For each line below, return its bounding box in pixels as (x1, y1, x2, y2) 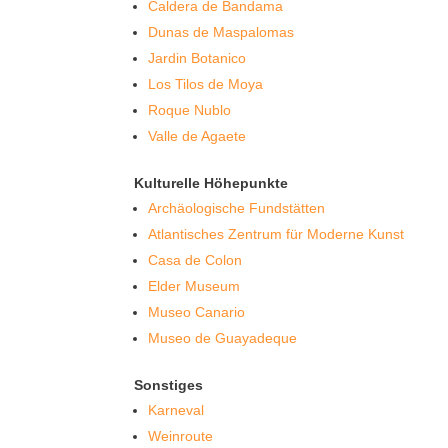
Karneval (148, 402, 205, 418)
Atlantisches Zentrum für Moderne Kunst (148, 226, 405, 242)
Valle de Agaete (148, 128, 247, 144)
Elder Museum (148, 278, 241, 294)
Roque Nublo (148, 102, 232, 118)
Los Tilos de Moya (148, 76, 264, 92)
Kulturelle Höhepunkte (134, 175, 289, 191)
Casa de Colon (148, 252, 243, 268)
